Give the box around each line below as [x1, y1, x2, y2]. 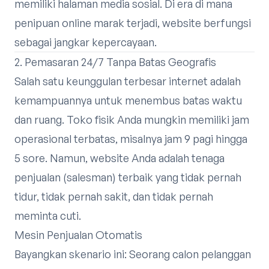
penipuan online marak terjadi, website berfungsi [14, 16, 251, 29]
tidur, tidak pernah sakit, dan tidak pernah [14, 190, 213, 203]
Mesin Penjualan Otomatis [14, 228, 142, 241]
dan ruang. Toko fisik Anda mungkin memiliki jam [14, 113, 249, 126]
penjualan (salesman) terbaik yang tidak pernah [14, 171, 241, 184]
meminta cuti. [14, 209, 81, 222]
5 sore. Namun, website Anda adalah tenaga [14, 151, 225, 165]
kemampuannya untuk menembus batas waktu [14, 94, 242, 107]
